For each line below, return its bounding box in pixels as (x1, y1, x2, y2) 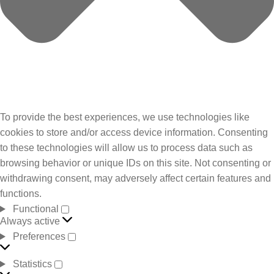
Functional (12, 204, 59, 215)
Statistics (12, 259, 52, 270)
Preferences (12, 231, 65, 242)
